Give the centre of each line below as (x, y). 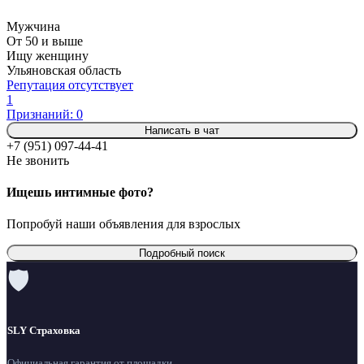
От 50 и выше (45, 41)
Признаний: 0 (45, 114)
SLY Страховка (44, 331)
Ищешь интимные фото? (80, 192)
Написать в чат (182, 130)
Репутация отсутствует (70, 84)
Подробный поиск (182, 253)
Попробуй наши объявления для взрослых (123, 224)
